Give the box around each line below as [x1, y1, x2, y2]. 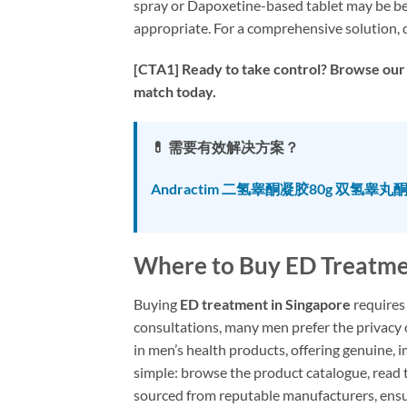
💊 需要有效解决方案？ [151, 138, 299, 156]
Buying [134, 294, 180, 313]
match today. [134, 83, 216, 101]
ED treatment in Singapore [180, 294, 351, 313]
